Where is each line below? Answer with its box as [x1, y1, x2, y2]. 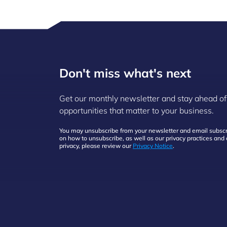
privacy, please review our [59, 142, 133, 149]
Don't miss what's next [59, 65, 191, 81]
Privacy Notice [133, 142, 173, 149]
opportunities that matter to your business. [59, 105, 216, 116]
